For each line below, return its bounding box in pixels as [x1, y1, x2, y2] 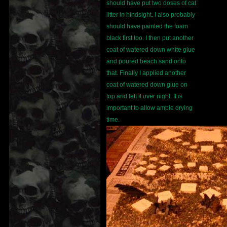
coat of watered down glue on [106, 81, 187, 89]
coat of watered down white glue [106, 46, 195, 54]
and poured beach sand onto [106, 58, 186, 65]
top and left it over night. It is [106, 93, 182, 100]
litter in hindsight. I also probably [106, 11, 195, 19]
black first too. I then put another [106, 34, 194, 42]
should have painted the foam [106, 23, 188, 30]
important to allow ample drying [106, 104, 193, 112]
